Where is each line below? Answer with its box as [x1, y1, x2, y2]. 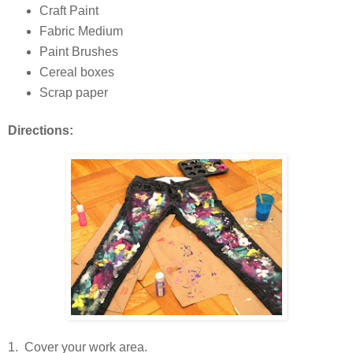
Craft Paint [39, 3, 98, 17]
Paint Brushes [39, 44, 118, 58]
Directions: [8, 124, 73, 138]
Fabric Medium [39, 24, 123, 38]
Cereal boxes [39, 65, 114, 79]
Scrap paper [39, 85, 108, 99]
